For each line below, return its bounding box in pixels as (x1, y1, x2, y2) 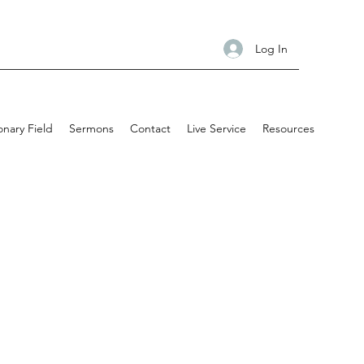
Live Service (187, 121, 246, 136)
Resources (262, 121, 314, 136)
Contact (130, 121, 171, 136)
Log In (254, 41, 288, 56)
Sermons (69, 121, 114, 136)
